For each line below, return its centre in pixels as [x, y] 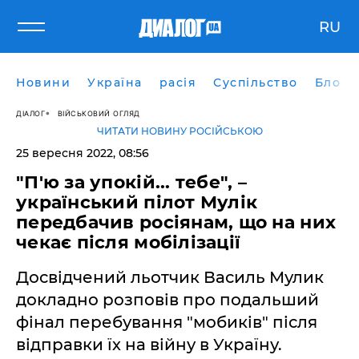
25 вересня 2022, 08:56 [83, 153]
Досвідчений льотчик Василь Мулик [170, 277]
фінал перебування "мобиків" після [167, 322]
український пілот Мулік [137, 202]
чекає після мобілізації [129, 242]
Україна [115, 83]
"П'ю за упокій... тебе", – [132, 182]
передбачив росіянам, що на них [176, 222]
